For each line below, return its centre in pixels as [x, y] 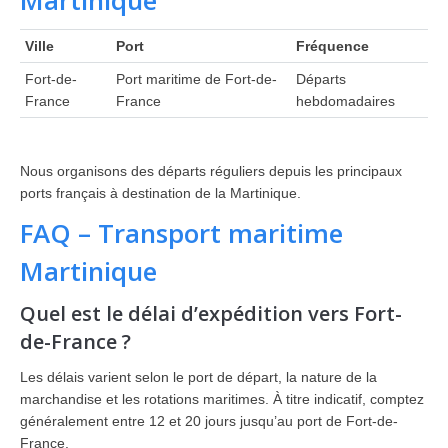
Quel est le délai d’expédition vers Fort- [211, 313]
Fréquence [332, 46]
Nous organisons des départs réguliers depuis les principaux [211, 171]
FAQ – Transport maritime [181, 233]
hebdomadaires [345, 101]
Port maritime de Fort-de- [196, 79]
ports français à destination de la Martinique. [160, 193]
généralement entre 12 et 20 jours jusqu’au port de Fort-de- [209, 421]
